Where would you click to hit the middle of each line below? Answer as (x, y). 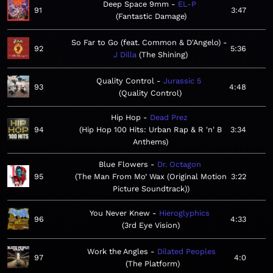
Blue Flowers (123, 165)
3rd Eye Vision (151, 225)
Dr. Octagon (179, 165)
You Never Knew (119, 213)
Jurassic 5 (182, 81)
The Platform (152, 264)
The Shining (163, 55)
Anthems (149, 142)
